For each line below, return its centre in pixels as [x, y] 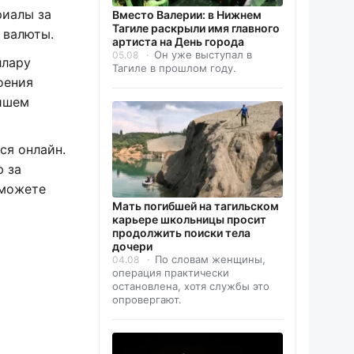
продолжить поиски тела [181, 233]
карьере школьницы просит [189, 220]
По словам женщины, [210, 260]
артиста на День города [178, 42]
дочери [132, 247]
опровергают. [147, 300]
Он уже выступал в [203, 55]
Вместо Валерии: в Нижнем [187, 15]
